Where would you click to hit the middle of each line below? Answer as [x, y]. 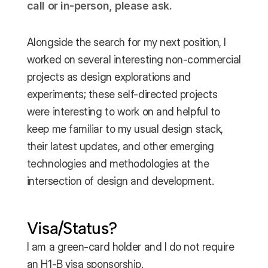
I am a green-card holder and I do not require [130, 247]
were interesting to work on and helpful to [123, 112]
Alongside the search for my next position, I [126, 42]
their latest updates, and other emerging [120, 146]
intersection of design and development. [120, 181]
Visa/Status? [72, 228]
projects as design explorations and [109, 77]
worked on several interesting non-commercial [134, 60]
